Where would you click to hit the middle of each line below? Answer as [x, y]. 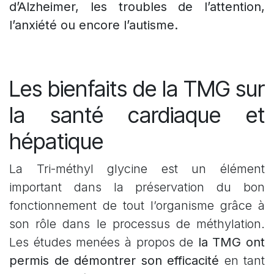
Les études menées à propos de [104, 243]
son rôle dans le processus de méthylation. [137, 224]
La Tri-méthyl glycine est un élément [137, 169]
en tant [244, 261]
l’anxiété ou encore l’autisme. [94, 25]
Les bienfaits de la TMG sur [137, 89]
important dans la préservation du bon [137, 187]
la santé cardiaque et [137, 115]
